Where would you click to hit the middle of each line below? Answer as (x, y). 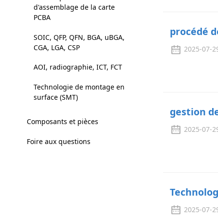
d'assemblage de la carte (74, 7)
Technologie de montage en (79, 87)
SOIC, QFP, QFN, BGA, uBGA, (79, 37)
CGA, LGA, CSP (56, 47)
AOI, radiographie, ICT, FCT (78, 67)
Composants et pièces (62, 122)
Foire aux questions (58, 141)
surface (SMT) (55, 97)
